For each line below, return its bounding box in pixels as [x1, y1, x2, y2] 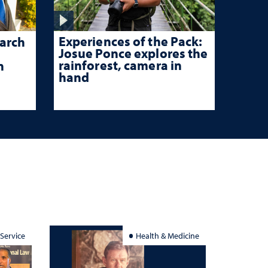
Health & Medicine [136, 230, 200, 240]
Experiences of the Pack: [58, 32, 203, 50]
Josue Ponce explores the [58, 44, 208, 62]
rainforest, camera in [58, 56, 182, 74]
